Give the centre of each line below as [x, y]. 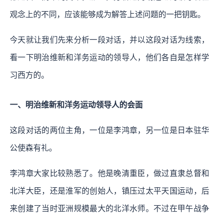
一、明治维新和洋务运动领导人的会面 [76, 105]
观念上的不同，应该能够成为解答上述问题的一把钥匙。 [108, 14]
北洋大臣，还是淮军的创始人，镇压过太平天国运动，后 [109, 191]
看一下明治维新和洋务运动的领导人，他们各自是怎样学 [109, 57]
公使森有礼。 [33, 148]
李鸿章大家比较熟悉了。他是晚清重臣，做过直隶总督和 [109, 173]
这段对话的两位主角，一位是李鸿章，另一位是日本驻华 [109, 130]
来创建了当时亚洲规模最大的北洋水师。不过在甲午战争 [109, 208]
